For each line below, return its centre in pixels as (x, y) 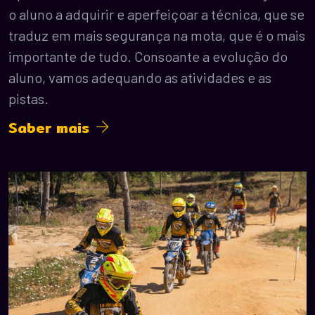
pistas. (28, 98)
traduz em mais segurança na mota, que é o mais (157, 35)
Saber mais (52, 127)
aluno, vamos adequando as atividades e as (140, 77)
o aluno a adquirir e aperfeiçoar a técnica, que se (156, 14)
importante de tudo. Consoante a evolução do (148, 56)
